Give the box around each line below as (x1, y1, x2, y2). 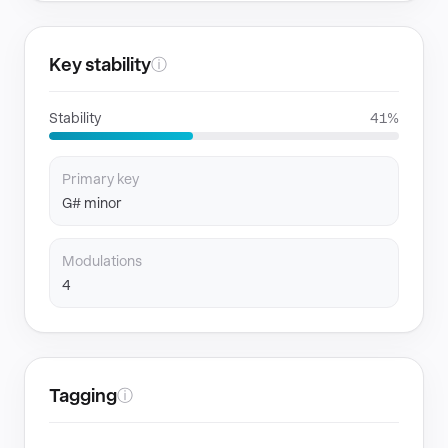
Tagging (49, 385, 117, 406)
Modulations (62, 253, 142, 269)
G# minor (62, 195, 122, 211)
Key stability (49, 54, 151, 75)
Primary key (62, 171, 139, 187)
